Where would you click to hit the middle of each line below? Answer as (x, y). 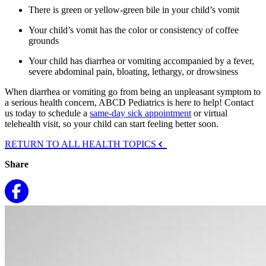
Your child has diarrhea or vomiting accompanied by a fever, (141, 61)
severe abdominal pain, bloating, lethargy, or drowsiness (133, 72)
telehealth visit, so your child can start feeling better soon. (112, 124)
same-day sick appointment (140, 113)
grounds (44, 41)
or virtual (209, 113)
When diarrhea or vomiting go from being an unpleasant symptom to (133, 92)
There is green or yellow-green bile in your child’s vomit (134, 10)
